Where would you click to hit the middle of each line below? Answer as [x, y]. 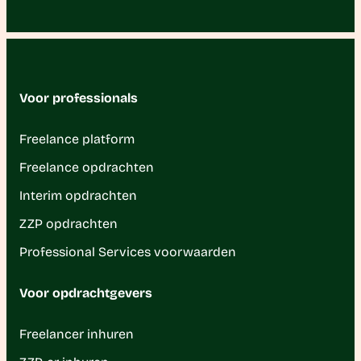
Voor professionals [79, 98]
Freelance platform [77, 139]
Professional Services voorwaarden [128, 252]
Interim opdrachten [78, 195]
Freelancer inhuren [77, 334]
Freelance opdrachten [87, 167]
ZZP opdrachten [68, 224]
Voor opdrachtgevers [86, 293]
